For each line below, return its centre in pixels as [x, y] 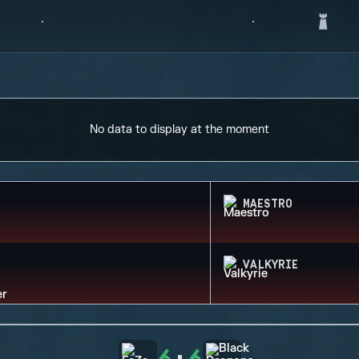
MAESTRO [267, 204]
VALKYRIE [270, 265]
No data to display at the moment [179, 129]
